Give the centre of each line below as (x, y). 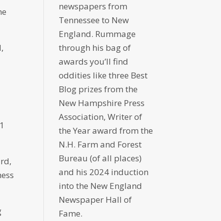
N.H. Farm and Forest (100, 145)
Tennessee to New (94, 20)
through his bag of (95, 48)
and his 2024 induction (104, 172)
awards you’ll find (94, 62)
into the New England (101, 186)
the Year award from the (106, 131)
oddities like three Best (103, 75)
